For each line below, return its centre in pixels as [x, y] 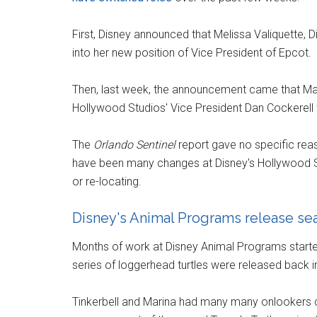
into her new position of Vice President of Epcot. [192, 52]
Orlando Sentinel [134, 144]
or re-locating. [107, 181]
